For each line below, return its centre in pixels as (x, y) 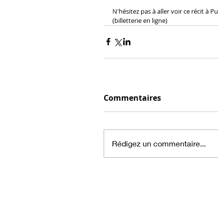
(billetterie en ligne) (140, 20)
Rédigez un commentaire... (159, 143)
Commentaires (132, 98)
